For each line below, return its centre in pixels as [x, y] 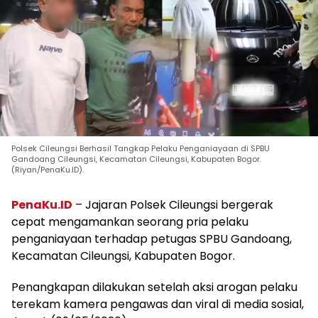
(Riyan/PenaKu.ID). [48, 169]
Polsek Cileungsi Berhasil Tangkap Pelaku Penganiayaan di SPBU [141, 148]
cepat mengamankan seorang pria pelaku [130, 221]
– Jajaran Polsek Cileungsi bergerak [173, 204]
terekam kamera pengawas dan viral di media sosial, [158, 304]
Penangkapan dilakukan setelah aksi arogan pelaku [154, 287]
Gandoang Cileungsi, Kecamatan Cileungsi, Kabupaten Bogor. [136, 159]
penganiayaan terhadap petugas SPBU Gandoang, [152, 238]
